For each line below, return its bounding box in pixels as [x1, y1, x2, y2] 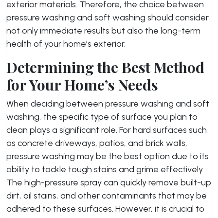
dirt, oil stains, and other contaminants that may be [6, 190, 207, 201]
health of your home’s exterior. [6, 38, 126, 49]
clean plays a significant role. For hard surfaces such [6, 125, 207, 135]
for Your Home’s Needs [6, 75, 158, 94]
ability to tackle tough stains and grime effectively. [6, 164, 204, 175]
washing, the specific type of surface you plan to [6, 111, 198, 122]
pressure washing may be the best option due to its [6, 151, 209, 162]
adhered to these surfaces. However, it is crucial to [6, 203, 204, 214]
